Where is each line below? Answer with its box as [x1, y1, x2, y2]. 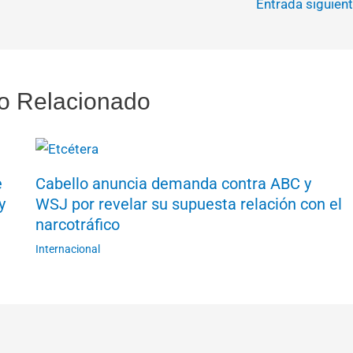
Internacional [35, 242, 100, 255]
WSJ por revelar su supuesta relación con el [35, 194, 342, 214]
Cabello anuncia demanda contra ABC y [35, 173, 311, 193]
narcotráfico [35, 214, 120, 234]
